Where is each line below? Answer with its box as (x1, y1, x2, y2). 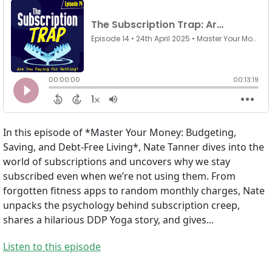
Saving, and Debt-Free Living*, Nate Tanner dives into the (3, 140, 264, 154)
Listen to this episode (3, 240, 101, 254)
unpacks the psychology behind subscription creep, (3, 199, 240, 212)
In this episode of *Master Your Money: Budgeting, (3, 126, 236, 140)
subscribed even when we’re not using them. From (3, 169, 236, 183)
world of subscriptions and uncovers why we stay (3, 155, 230, 169)
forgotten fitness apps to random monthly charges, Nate (3, 184, 265, 198)
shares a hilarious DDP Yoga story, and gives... (3, 213, 214, 227)
